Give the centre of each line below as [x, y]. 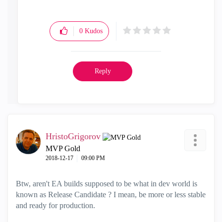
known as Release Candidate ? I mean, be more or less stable [111, 194]
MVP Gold [63, 148]
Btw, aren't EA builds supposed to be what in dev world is [107, 184]
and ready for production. [55, 205]
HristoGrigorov [73, 136]
